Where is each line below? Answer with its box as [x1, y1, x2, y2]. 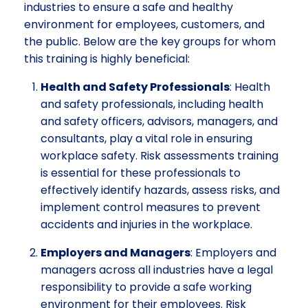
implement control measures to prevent [41, 199, 261, 215]
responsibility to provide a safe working [41, 278, 252, 295]
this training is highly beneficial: [24, 50, 190, 67]
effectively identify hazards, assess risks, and [41, 181, 280, 198]
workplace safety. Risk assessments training [41, 147, 278, 164]
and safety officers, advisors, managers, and [41, 113, 278, 129]
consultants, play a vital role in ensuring [41, 130, 252, 146]
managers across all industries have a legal [41, 261, 273, 278]
